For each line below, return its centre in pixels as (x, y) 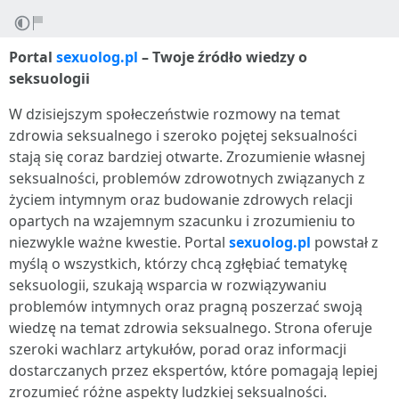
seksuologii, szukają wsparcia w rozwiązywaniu (168, 285)
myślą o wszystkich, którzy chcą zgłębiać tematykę (178, 264)
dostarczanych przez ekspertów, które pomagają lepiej (193, 370)
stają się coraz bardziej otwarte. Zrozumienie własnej (187, 157)
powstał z (345, 242)
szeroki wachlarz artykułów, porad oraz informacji (178, 349)
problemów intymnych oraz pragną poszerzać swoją (186, 306)
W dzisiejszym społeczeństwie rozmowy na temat (175, 114)
